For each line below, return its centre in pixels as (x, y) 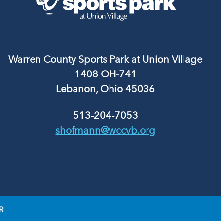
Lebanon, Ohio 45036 (106, 89)
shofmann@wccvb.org (106, 130)
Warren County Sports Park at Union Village (106, 59)
